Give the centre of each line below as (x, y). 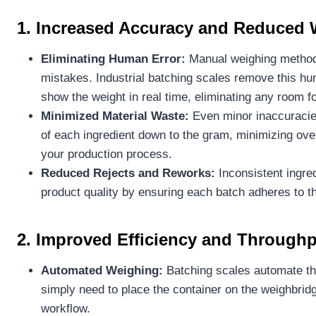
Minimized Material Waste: (115, 116)
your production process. (107, 154)
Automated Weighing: (102, 270)
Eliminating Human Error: (115, 59)
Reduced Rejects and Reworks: (128, 173)
